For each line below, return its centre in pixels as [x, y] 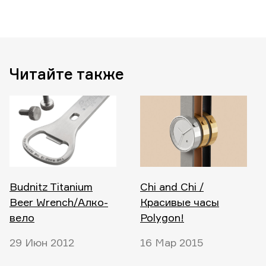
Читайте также [67, 74]
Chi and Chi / [172, 186]
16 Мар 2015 [172, 242]
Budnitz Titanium [51, 186]
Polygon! [162, 217]
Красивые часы [180, 202]
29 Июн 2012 [42, 242]
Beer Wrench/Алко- [59, 202]
